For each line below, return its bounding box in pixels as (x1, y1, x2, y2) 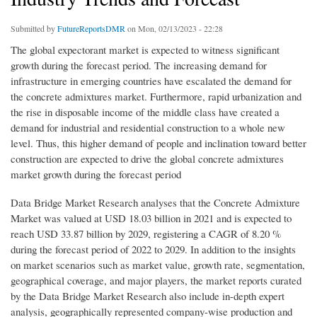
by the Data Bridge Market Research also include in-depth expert (11, 289, 284, 304)
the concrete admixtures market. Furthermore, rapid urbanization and (11, 89, 301, 104)
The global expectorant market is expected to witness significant (11, 42, 279, 57)
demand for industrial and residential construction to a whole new (11, 120, 285, 135)
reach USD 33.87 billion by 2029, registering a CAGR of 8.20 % (11, 226, 281, 241)
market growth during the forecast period (11, 167, 181, 182)
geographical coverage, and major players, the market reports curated (11, 273, 301, 288)
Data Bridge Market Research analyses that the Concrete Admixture (11, 195, 300, 210)
